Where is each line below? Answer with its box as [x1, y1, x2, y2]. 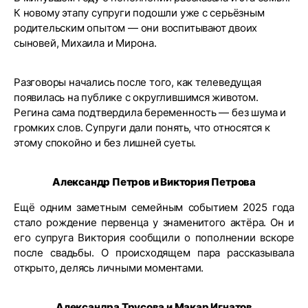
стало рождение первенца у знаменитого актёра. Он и [14, 216, 294, 229]
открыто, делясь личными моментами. [14, 261, 204, 274]
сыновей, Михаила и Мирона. [14, 36, 157, 49]
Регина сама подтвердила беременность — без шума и [14, 106, 287, 119]
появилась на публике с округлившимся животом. [14, 91, 258, 104]
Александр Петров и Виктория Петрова [52, 175, 256, 188]
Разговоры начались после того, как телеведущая [14, 76, 261, 89]
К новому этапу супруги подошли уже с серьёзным [14, 6, 265, 19]
